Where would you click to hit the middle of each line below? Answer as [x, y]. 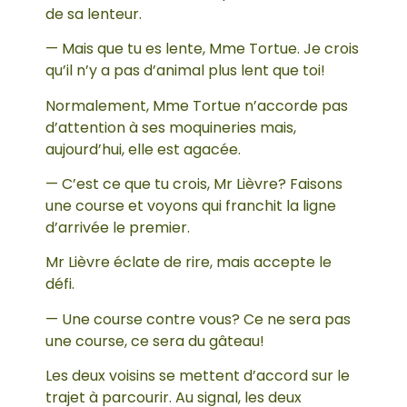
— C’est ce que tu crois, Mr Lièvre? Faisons [194, 184]
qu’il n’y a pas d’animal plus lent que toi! [185, 71]
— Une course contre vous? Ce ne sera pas [198, 319]
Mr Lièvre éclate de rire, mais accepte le [189, 263]
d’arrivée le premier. [118, 227]
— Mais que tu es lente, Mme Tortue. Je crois [202, 49]
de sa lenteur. [94, 14]
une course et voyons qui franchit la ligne [191, 205]
